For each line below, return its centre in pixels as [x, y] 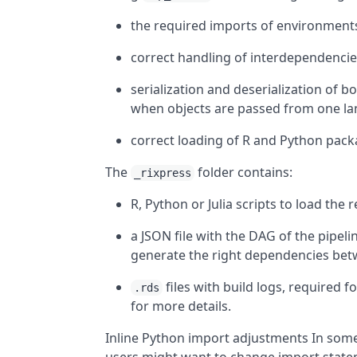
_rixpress [163, 173]
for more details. [181, 306]
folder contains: [244, 172]
